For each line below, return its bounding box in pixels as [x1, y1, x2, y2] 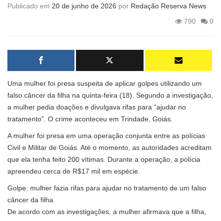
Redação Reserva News [131, 1, 206, 10]
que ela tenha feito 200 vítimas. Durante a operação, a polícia [7, 155, 200, 163]
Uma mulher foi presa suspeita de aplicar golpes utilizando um [7, 79, 202, 87]
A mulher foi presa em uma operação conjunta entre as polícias [7, 131, 205, 140]
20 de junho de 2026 [52, 1, 116, 10]
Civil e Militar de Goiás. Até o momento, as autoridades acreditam [7, 143, 212, 151]
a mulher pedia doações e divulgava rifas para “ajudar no [7, 103, 186, 111]
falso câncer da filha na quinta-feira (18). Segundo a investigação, [7, 91, 213, 99]
